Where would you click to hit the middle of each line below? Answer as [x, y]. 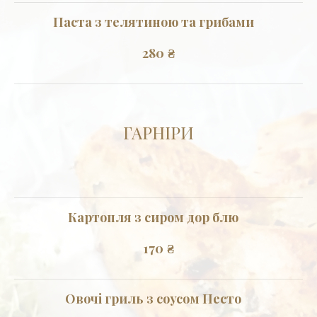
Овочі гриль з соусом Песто [153, 298]
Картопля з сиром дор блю [153, 217]
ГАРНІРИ [158, 132]
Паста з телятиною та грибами [153, 22]
